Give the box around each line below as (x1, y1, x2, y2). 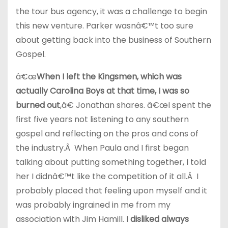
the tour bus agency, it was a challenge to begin (16, 6, 207, 17)
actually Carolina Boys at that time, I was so (16, 85, 189, 97)
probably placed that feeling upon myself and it (16, 185, 207, 196)
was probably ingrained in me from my (16, 199, 170, 211)
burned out (16, 99, 60, 111)
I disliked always (126, 213, 189, 225)
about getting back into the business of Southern (16, 34, 211, 46)
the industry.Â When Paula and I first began (16, 142, 189, 154)
